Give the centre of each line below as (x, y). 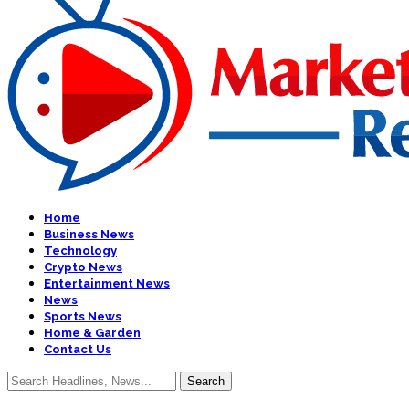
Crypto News (83, 267)
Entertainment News (107, 283)
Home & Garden (92, 332)
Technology (80, 250)
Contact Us (78, 349)
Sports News (83, 316)
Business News (89, 234)
